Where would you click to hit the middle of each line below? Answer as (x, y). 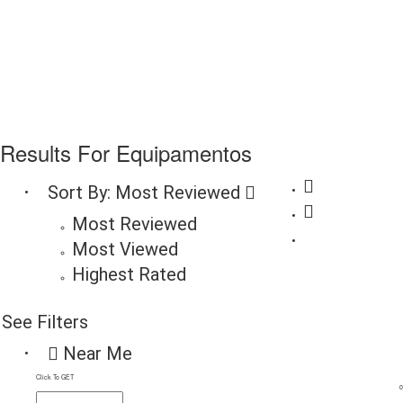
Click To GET (55, 377)
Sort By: (79, 193)
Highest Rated (129, 274)
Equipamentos (184, 152)
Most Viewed (125, 249)
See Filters (45, 322)
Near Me (95, 354)
